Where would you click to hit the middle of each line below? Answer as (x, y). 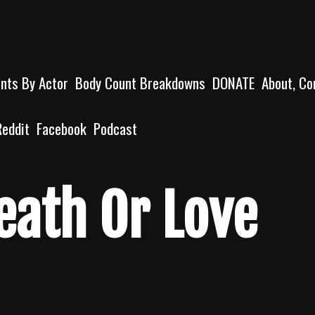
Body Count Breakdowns (140, 83)
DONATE (233, 83)
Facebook (62, 128)
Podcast (115, 128)
